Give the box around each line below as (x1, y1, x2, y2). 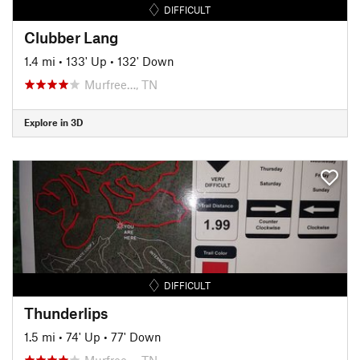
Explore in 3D (24, 117, 83, 128)
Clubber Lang (24, 27, 118, 47)
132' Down (117, 53, 174, 68)
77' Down (111, 329, 162, 344)
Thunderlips (24, 303, 108, 322)
